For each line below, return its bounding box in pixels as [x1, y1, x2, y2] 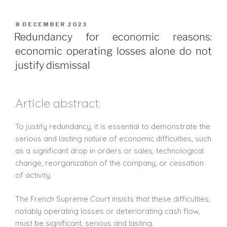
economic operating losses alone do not [15, 45, 212, 58]
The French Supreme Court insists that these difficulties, [15, 194, 210, 204]
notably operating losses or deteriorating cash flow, [15, 206, 200, 216]
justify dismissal [15, 59, 90, 72]
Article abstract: [15, 95, 100, 111]
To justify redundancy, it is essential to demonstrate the [15, 122, 210, 132]
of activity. [15, 170, 52, 180]
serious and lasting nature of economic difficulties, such [15, 134, 211, 144]
